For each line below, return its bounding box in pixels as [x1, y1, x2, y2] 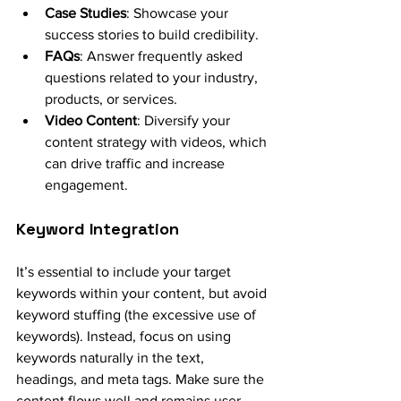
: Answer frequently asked [80, 47, 246, 64]
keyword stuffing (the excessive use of [16, 306, 260, 322]
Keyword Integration [16, 218, 179, 239]
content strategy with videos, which [45, 133, 270, 149]
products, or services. [45, 90, 177, 107]
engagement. [45, 176, 128, 192]
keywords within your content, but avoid [16, 285, 270, 301]
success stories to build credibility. [45, 26, 259, 42]
